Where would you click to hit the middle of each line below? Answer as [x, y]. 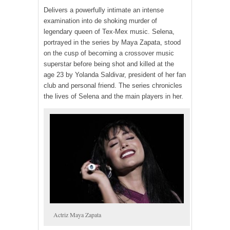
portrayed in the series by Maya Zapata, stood [112, 42]
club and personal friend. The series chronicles [113, 85]
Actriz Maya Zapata [77, 215]
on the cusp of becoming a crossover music [109, 53]
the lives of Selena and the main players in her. [113, 96]
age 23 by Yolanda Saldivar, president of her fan [115, 74]
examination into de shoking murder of [100, 21]
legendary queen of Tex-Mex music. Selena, [109, 31]
